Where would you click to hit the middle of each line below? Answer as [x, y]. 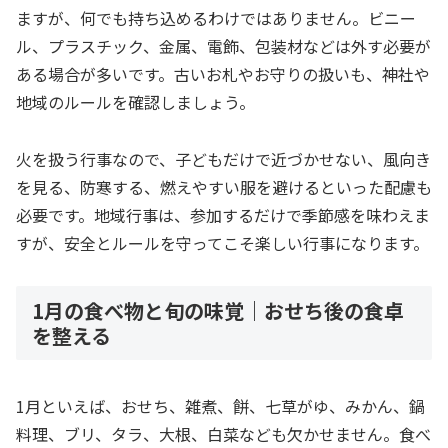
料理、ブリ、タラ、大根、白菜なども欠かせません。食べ [223, 433]
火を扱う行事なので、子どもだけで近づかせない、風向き [223, 158]
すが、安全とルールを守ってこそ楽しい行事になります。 [222, 242]
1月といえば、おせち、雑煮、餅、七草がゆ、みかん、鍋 [220, 405]
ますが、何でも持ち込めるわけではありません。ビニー [216, 17]
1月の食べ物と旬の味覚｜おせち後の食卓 [218, 310]
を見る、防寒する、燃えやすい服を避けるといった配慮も [224, 186]
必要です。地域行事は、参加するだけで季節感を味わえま [223, 214]
